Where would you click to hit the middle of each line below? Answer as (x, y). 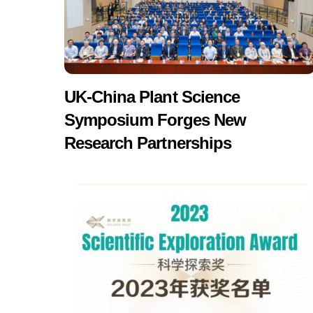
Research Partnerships (148, 143)
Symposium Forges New (155, 120)
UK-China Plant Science (152, 97)
